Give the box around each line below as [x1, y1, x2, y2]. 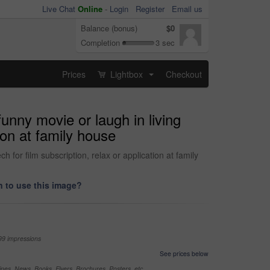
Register [136, 3, 165, 14]
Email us [172, 3, 202, 14]
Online [78, 3, 102, 14]
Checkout [166, 67, 202, 80]
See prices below [160, 249, 209, 258]
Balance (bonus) [81, 22, 137, 34]
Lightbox [108, 67, 145, 80]
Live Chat [42, 3, 78, 14]
